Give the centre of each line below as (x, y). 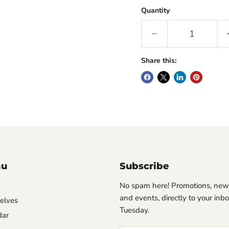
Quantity (155, 10)
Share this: (158, 61)
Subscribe (144, 166)
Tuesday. (134, 210)
